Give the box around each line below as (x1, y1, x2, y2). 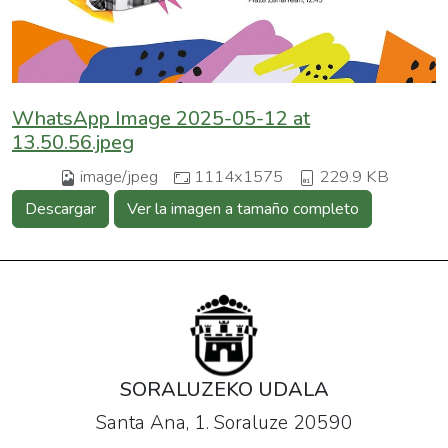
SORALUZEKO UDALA (119, 375, 329, 403)
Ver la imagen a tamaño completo (127, 198, 359, 221)
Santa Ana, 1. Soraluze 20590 (95, 409, 353, 436)
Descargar (25, 198, 96, 221)
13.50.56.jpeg (12, 129, 134, 157)
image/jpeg (79, 165, 158, 189)
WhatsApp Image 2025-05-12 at (12, 105, 310, 133)
